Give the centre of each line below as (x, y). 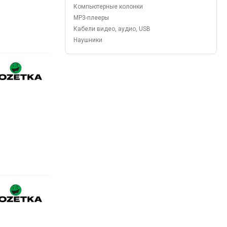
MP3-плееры (91, 18)
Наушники (88, 40)
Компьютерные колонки (108, 7)
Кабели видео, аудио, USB (112, 29)
